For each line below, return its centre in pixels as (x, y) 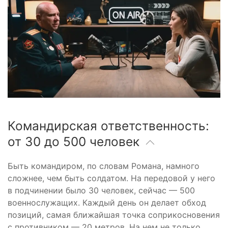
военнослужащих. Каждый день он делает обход (107, 202)
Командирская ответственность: (108, 125)
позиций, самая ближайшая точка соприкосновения (114, 215)
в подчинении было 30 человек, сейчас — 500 (101, 190)
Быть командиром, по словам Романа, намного (104, 166)
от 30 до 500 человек (75, 141)
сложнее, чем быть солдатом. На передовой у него (111, 178)
